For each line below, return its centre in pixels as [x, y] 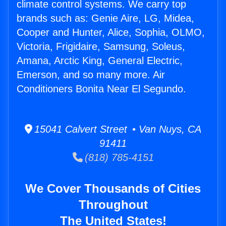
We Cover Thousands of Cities [113, 189]
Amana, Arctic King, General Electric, [100, 61]
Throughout [113, 205]
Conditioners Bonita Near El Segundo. [101, 89]
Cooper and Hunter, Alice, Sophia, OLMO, [111, 33]
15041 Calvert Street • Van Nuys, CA [117, 129]
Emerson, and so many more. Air [91, 75]
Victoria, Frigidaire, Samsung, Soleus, [101, 47]
